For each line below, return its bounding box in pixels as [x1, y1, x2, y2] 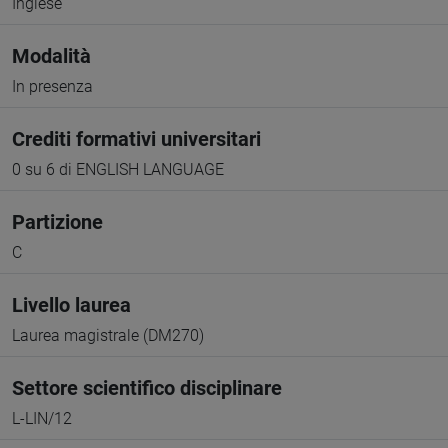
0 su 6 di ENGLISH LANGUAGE [12, 160, 224, 179]
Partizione [12, 210, 103, 234]
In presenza [12, 77, 93, 96]
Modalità [12, 44, 91, 68]
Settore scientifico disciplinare [12, 376, 282, 400]
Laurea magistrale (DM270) [12, 326, 204, 345]
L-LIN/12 [12, 409, 72, 428]
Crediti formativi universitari [12, 127, 261, 151]
